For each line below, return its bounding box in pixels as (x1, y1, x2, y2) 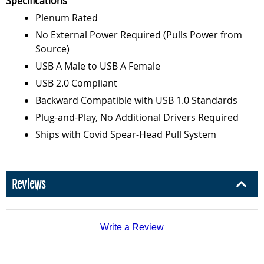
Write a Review (100, 222, 164, 232)
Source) (35, 42, 70, 55)
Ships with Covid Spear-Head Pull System (35, 128, 216, 141)
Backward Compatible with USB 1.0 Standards (35, 94, 237, 107)
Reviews (12, 177, 46, 192)
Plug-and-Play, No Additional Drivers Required (35, 111, 239, 124)
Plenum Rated (35, 11, 98, 24)
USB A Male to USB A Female (35, 60, 160, 72)
